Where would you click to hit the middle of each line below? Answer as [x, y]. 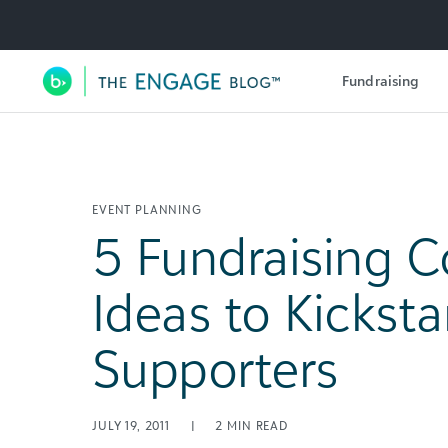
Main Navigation [178, 103]
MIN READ [257, 425]
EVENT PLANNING [147, 209]
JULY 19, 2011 [133, 425]
